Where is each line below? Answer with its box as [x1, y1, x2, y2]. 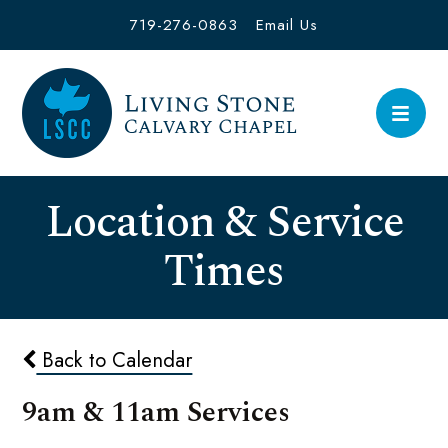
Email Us [256, 13, 318, 36]
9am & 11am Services [22, 391, 291, 435]
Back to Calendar [36, 345, 193, 376]
